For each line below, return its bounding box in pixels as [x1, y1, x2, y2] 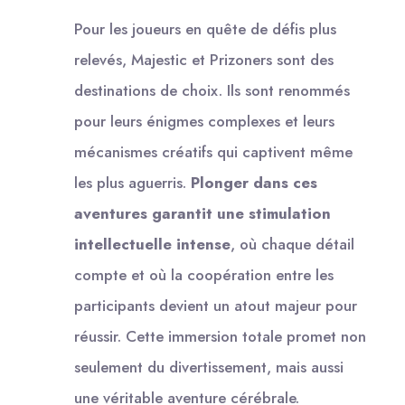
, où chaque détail [231, 232, 354, 255]
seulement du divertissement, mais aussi [74, 355, 344, 378]
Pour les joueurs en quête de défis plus [74, 17, 336, 40]
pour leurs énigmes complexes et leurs [74, 109, 334, 132]
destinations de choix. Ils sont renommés [74, 79, 350, 101]
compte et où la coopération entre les [74, 263, 334, 286]
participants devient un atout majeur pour [74, 294, 357, 316]
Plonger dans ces [191, 171, 317, 193]
